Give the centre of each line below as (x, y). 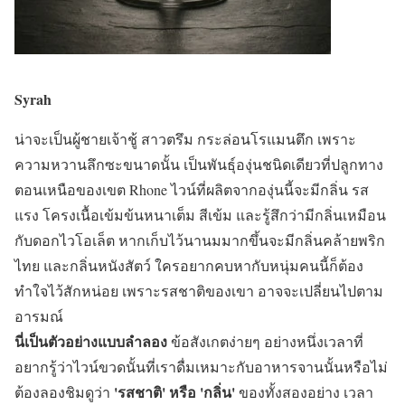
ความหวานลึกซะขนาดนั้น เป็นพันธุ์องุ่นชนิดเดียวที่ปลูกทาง (199, 165)
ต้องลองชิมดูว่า (62, 392)
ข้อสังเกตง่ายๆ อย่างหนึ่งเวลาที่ (265, 342)
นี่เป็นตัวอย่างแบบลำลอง (91, 342)
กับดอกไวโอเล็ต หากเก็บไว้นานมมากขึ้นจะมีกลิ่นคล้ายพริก (200, 240)
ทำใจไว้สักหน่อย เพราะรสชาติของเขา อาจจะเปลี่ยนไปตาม (199, 291)
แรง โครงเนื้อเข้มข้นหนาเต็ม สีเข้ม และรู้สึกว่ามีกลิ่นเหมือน (200, 215)
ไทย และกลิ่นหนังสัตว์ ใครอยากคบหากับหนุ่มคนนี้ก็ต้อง (189, 266)
